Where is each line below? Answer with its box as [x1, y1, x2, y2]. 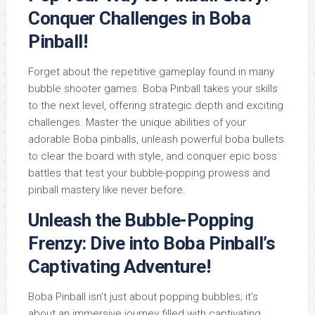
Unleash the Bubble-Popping [28, 209, 253, 231]
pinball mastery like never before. [28, 183, 186, 196]
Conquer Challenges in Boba [28, 7, 250, 29]
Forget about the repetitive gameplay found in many [28, 65, 274, 78]
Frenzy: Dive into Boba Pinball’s [28, 232, 275, 254]
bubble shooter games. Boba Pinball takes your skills [28, 82, 278, 95]
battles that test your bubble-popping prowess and [28, 166, 270, 179]
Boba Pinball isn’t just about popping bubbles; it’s [28, 290, 258, 303]
